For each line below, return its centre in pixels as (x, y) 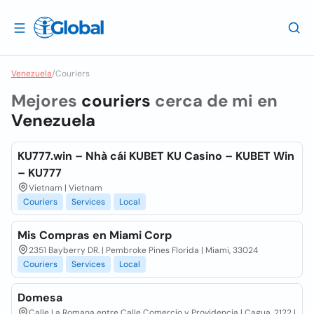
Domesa (40, 298)
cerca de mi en (214, 101)
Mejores (46, 101)
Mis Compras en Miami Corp (95, 235)
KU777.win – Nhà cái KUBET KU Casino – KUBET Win (156, 156)
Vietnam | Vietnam (66, 188)
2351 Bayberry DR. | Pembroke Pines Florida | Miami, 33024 (143, 250)
